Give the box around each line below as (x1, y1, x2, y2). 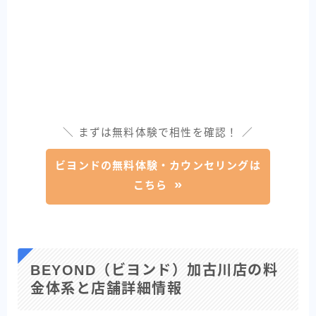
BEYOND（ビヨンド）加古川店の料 (30, 262, 278, 279)
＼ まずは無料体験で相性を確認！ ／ (63, 127, 253, 139)
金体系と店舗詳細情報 (30, 281, 182, 297)
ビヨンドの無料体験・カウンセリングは (55, 159, 261, 172)
